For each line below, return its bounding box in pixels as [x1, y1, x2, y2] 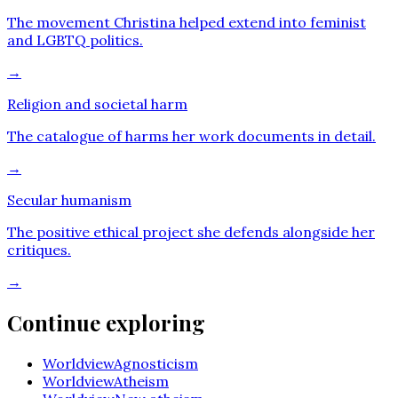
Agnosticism [114, 354, 198, 372]
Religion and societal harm [7, 94, 187, 113]
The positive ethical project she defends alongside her [7, 222, 375, 241]
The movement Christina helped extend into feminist [7, 12, 366, 31]
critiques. [7, 240, 71, 259]
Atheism [114, 371, 169, 390]
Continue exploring [7, 307, 205, 337]
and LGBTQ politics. [7, 30, 143, 49]
